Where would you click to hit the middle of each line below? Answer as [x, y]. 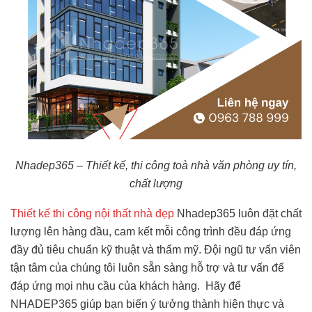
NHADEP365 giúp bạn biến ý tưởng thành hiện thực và [147, 304]
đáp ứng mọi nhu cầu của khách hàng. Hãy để [126, 286]
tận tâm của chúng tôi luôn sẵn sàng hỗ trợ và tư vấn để [147, 267]
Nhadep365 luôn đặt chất [238, 213]
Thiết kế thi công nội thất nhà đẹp [92, 213]
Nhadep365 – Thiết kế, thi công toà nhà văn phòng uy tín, [156, 165]
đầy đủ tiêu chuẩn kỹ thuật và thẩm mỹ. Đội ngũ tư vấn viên [156, 249]
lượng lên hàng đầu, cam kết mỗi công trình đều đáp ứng [151, 231]
